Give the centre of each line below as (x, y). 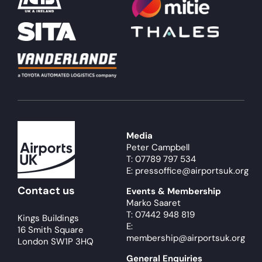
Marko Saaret (153, 203)
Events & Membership (173, 191)
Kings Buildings (48, 218)
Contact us (46, 190)
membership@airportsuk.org (185, 238)
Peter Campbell (158, 147)
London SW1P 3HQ (55, 241)
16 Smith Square (50, 230)
